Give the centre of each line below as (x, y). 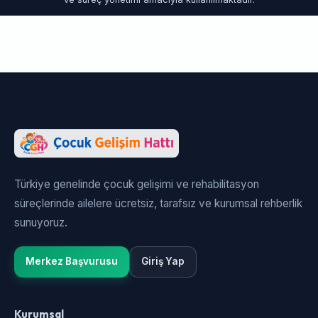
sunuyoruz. (41, 222)
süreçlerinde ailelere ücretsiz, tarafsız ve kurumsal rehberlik (158, 203)
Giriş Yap (163, 262)
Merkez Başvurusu (72, 262)
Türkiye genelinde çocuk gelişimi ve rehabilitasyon (137, 184)
